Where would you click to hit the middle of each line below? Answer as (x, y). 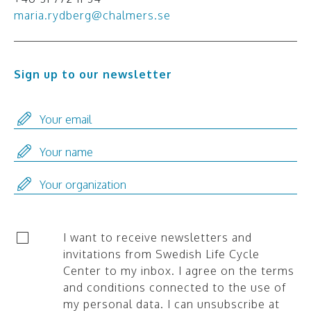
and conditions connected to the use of (175, 287)
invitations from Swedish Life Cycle (162, 254)
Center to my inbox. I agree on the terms (179, 270)
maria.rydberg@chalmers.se (92, 15)
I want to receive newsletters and (158, 237)
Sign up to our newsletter (93, 74)
